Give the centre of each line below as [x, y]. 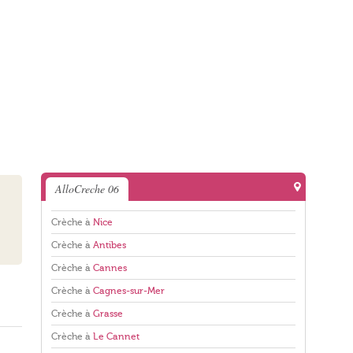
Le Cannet [116, 336]
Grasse [108, 314]
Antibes [110, 245]
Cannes [110, 268]
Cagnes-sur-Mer [129, 291]
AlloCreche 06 [87, 189]
